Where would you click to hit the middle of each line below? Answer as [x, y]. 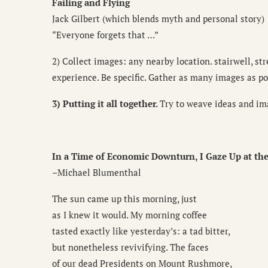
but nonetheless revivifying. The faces [130, 247]
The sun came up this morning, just [124, 199]
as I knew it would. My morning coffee [130, 215]
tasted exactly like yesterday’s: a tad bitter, [141, 231]
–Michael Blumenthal [97, 173]
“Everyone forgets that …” [105, 35]
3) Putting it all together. [106, 104]
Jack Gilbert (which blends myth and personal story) [158, 19]
